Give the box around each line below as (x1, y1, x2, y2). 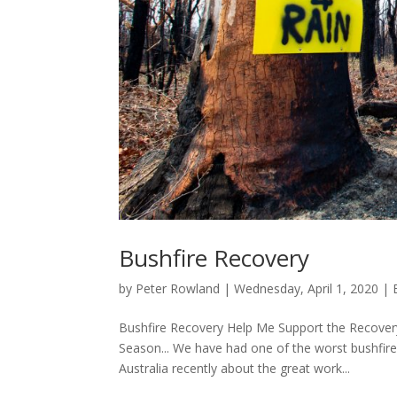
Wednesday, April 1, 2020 (234, 280, 379, 298)
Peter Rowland (136, 280, 221, 298)
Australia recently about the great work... (119, 360, 351, 378)
